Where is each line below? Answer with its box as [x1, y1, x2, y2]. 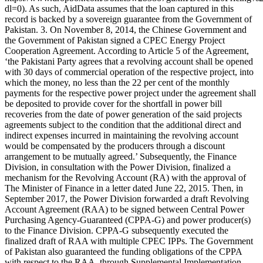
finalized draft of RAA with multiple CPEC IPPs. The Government [5, 235, 253, 246]
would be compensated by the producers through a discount [5, 140, 225, 151]
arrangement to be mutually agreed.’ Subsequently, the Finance [5, 151, 237, 161]
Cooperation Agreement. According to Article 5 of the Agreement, [5, 45, 249, 56]
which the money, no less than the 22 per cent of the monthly [5, 77, 230, 87]
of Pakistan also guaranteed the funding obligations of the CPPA [5, 246, 242, 257]
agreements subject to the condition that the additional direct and [5, 119, 241, 130]
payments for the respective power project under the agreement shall [5, 87, 256, 98]
